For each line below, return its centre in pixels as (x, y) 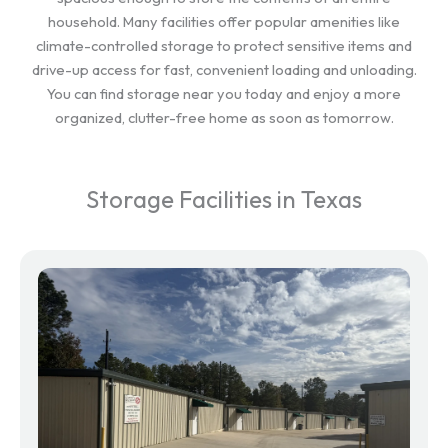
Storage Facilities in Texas (224, 199)
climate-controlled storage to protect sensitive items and (224, 45)
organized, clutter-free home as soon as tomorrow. (224, 117)
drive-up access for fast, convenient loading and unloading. (224, 69)
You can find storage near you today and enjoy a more (224, 93)
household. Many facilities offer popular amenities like (224, 21)
